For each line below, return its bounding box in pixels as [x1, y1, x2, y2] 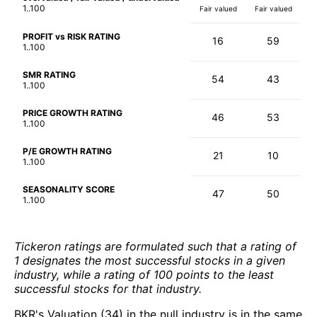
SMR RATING [23, 69, 76, 80]
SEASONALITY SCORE [23, 183, 115, 195]
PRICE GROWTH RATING [23, 107, 122, 118]
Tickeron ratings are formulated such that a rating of [14, 238, 296, 253]
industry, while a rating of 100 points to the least [14, 267, 274, 282]
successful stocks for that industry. [14, 281, 202, 296]
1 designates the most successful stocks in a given [14, 253, 285, 267]
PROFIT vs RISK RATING [23, 30, 120, 42]
